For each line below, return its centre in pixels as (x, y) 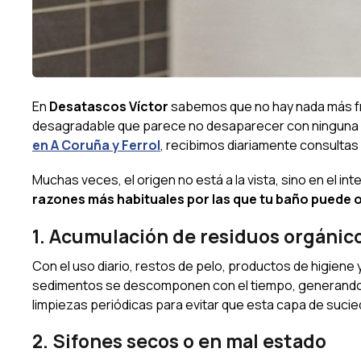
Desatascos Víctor (109, 107)
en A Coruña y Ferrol (96, 145)
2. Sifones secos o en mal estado (179, 341)
